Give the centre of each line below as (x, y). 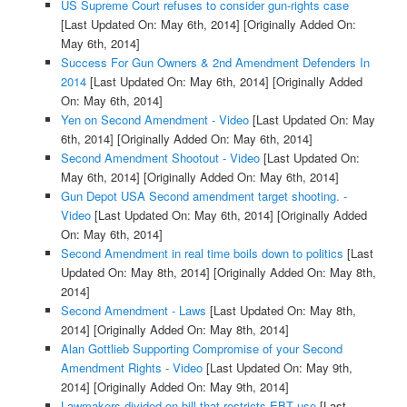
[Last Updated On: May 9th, (277, 367)
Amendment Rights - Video (131, 367)
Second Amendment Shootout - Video (160, 157)
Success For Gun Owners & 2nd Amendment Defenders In (215, 62)
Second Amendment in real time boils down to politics (202, 253)
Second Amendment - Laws (133, 310)
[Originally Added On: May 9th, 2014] (189, 386)
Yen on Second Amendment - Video (154, 119)
